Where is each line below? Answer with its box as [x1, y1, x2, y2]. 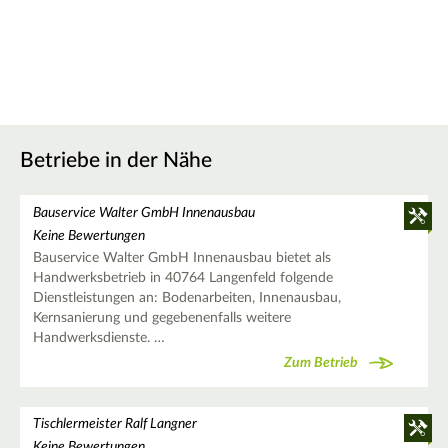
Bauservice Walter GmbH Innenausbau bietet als [32, 251, 331, 266]
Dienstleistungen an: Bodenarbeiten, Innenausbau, [32, 291, 341, 306]
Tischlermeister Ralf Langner [32, 417, 197, 432]
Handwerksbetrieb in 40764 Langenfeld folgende [32, 271, 333, 286]
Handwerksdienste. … [32, 331, 165, 346]
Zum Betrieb [284, 355, 358, 370]
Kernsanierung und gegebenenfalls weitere [32, 311, 291, 326]
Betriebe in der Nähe [20, 149, 212, 171]
